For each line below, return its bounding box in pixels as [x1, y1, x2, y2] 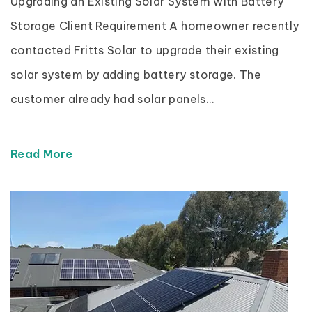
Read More [10, 147, 76, 161]
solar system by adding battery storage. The [10, 68, 262, 81]
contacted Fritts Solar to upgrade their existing [10, 43, 279, 57]
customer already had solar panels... [10, 92, 215, 106]
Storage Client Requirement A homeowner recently [10, 19, 299, 33]
